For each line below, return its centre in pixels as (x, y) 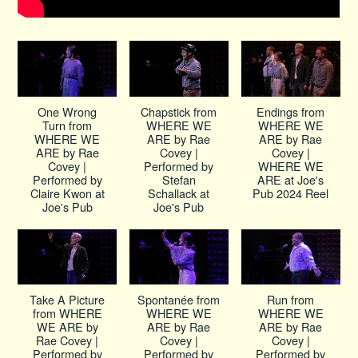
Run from (291, 300)
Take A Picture (68, 300)
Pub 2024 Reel (291, 193)
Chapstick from (179, 111)
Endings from (291, 111)
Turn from (68, 125)
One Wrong (68, 111)
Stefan (179, 179)
